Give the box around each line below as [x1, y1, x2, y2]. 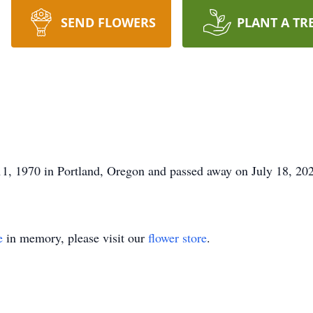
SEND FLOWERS [60, 14, 156, 31]
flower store [148, 229, 207, 246]
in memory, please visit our [3, 229, 148, 246]
